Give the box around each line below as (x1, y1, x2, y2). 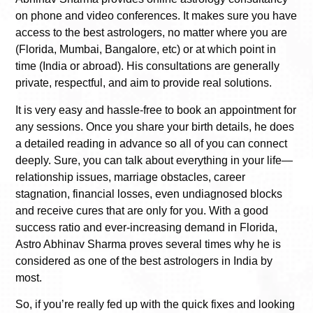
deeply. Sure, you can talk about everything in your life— (15, 154, 293, 166)
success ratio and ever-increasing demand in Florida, (15, 221, 277, 233)
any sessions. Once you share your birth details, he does (15, 120, 294, 133)
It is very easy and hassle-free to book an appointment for (15, 103, 296, 116)
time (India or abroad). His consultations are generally (15, 60, 279, 73)
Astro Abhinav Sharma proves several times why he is (15, 238, 281, 250)
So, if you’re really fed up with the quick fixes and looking (15, 298, 295, 310)
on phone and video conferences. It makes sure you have (15, 10, 297, 22)
